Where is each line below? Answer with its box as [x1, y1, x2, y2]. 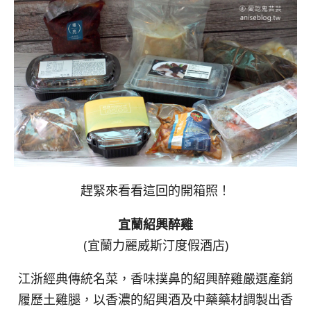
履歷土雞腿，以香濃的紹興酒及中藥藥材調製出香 [18, 291, 293, 308]
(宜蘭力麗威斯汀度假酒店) [83, 236, 228, 253]
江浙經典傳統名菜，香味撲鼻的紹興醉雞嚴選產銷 [18, 270, 293, 287]
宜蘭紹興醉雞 [118, 215, 193, 233]
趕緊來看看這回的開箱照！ [81, 181, 230, 199]
